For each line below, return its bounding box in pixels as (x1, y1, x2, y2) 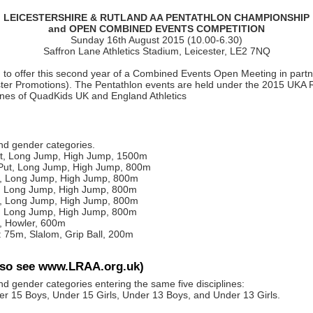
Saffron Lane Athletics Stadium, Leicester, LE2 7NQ (43, 45, 270, 57)
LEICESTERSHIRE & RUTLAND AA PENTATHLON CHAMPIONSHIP (3, 11, 310, 23)
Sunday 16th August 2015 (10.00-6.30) (71, 34, 242, 45)
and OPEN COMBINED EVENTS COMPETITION (48, 22, 265, 34)
